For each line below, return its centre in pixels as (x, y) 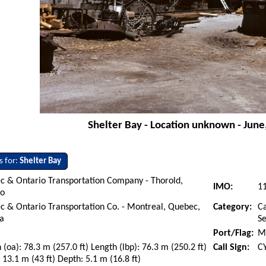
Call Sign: (232, 248)
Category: (233, 208)
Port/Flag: (234, 234)
